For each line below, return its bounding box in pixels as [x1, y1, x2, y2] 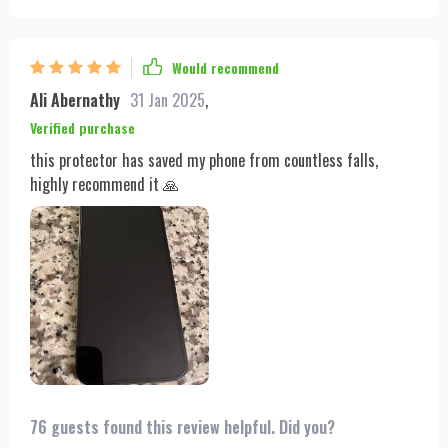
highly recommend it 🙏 [30, 171, 179, 196]
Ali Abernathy [30, 87, 120, 112]
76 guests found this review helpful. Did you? [30, 415, 335, 440]
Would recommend [172, 57, 279, 79]
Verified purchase [30, 116, 135, 138]
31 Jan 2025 [130, 87, 205, 112]
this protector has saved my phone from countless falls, [30, 147, 378, 172]
